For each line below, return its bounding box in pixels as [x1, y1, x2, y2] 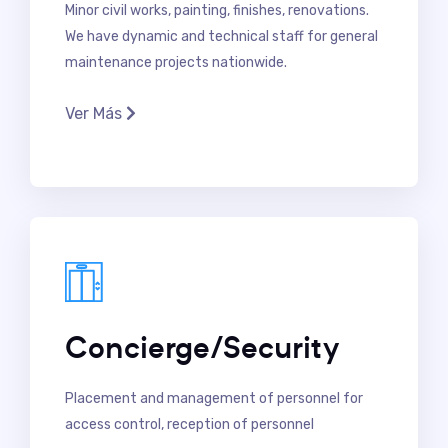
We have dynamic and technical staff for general [65, 28, 378, 45]
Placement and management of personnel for [65, 390, 363, 407]
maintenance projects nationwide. [65, 54, 287, 71]
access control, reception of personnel [65, 416, 314, 433]
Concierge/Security [65, 327, 339, 366]
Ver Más [65, 104, 126, 123]
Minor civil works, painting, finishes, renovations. [65, 2, 369, 19]
